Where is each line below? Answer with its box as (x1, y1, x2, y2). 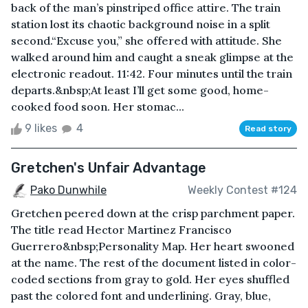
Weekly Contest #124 (188, 184, 297, 197)
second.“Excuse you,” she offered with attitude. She (11, 33, 282, 47)
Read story (245, 123, 291, 133)
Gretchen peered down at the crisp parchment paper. (11, 206, 295, 220)
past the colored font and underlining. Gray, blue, (11, 288, 271, 302)
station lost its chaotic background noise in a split (11, 16, 270, 31)
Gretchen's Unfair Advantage (11, 159, 206, 176)
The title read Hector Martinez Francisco (11, 222, 232, 236)
